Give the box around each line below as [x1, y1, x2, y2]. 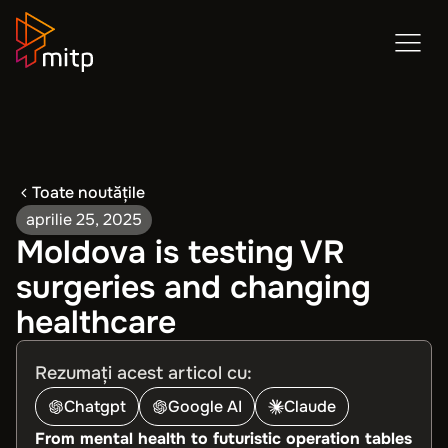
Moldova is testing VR [16, 232, 345, 273]
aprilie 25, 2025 [26, 209, 142, 230]
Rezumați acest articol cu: [35, 362, 252, 384]
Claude [284, 396, 336, 417]
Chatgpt [64, 396, 126, 417]
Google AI [168, 396, 242, 417]
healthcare [16, 302, 176, 343]
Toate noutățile [32, 182, 145, 203]
